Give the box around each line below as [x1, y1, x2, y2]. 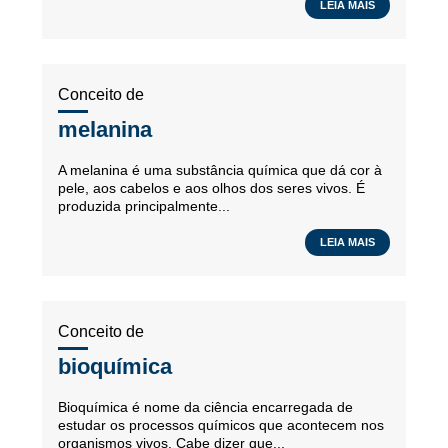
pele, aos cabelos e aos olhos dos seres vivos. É [58, 180, 365, 196]
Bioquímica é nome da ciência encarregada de [58, 399, 353, 415]
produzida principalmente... [58, 198, 230, 214]
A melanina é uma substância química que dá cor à [58, 162, 382, 178]
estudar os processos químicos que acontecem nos [58, 417, 384, 433]
